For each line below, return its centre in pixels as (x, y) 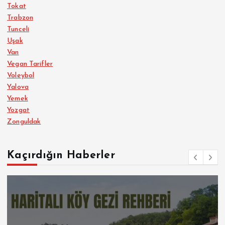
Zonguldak (24, 122)
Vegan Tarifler (30, 64)
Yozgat (18, 110)
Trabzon (20, 18)
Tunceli (18, 30)
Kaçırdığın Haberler (61, 155)
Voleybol (21, 76)
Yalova (18, 87)
